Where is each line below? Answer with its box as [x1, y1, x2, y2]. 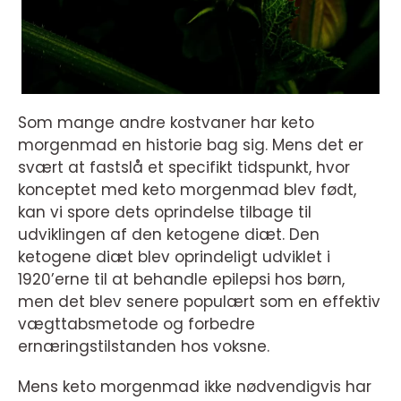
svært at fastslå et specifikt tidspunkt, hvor [18, 156, 350, 178]
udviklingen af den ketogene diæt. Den [18, 223, 320, 245]
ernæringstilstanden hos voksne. [18, 335, 269, 357]
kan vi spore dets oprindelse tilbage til [18, 200, 311, 223]
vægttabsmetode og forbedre [18, 312, 255, 335]
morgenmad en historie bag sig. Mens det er [18, 133, 363, 156]
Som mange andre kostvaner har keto [18, 111, 314, 133]
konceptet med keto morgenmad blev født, [18, 178, 356, 200]
